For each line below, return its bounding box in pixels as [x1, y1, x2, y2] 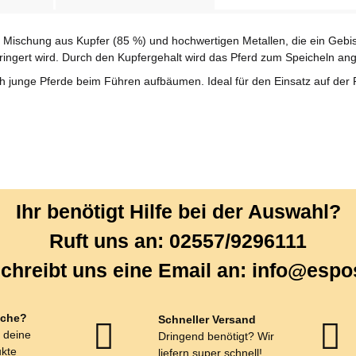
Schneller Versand [157, 312, 256, 326]
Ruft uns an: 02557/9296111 [49, 229, 307, 252]
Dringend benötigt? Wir [157, 329, 274, 342]
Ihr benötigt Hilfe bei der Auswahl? [15, 199, 341, 222]
